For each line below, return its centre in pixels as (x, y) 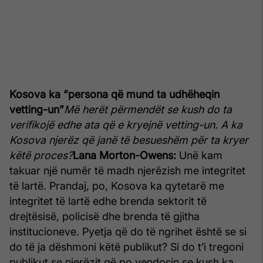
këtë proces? (41, 155)
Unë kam (199, 155)
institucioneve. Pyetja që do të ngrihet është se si (128, 231)
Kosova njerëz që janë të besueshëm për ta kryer (129, 140)
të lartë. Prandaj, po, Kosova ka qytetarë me (117, 186)
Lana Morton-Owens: (124, 155)
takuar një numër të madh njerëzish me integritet (127, 170)
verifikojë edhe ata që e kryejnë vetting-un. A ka (126, 124)
